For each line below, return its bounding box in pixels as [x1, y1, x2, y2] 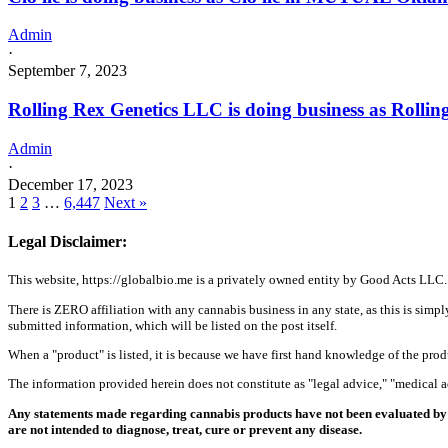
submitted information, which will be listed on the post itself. [8, 317, 337, 333]
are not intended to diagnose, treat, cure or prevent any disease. [8, 421, 362, 437]
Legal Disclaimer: [8, 233, 127, 251]
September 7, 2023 [8, 62, 127, 80]
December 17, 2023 [8, 175, 133, 193]
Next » [104, 193, 147, 211]
